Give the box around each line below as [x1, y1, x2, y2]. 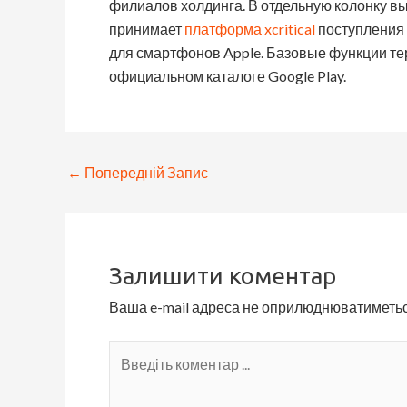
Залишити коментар [109, 263, 336, 290]
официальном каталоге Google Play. [109, 67, 346, 85]
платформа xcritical [184, 20, 315, 38]
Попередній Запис [82, 164, 208, 182]
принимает [109, 20, 184, 38]
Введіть [108, 342, 160, 361]
